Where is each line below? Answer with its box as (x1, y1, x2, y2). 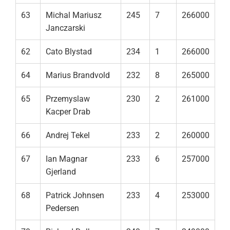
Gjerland (46, 167, 76, 177)
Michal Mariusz (46, 10, 102, 21)
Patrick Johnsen (46, 190, 104, 201)
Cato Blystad (46, 47, 92, 57)
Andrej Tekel (46, 130, 90, 141)
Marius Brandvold (46, 70, 110, 81)
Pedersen (46, 203, 79, 214)
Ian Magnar (46, 154, 87, 164)
